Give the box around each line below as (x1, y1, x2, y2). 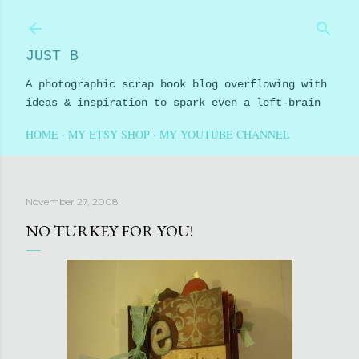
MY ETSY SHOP (68, 127, 150, 142)
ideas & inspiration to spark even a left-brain (26, 96, 321, 109)
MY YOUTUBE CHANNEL (159, 127, 290, 142)
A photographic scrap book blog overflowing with (26, 78, 327, 91)
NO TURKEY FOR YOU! (26, 220, 193, 241)
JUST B (26, 48, 79, 64)
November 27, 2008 (26, 196, 119, 208)
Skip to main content (106, 12, 253, 28)
